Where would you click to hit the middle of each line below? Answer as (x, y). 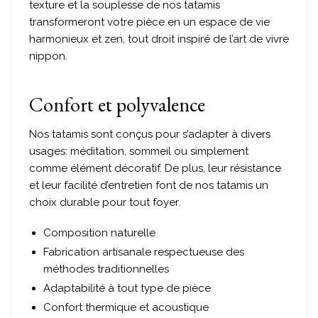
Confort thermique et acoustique (126, 308)
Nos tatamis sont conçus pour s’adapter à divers (150, 134)
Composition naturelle (99, 233)
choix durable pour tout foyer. (105, 202)
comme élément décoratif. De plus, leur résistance (155, 168)
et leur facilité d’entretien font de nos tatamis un (149, 185)
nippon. (48, 56)
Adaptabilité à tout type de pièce (127, 289)
